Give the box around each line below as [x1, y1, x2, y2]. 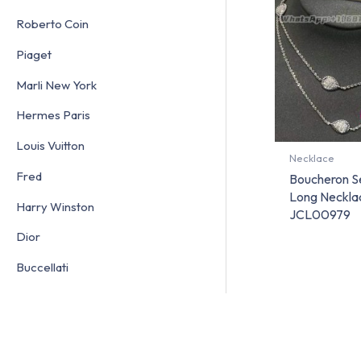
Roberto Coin [16, 16, 89, 32]
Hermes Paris [16, 107, 90, 123]
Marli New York [16, 77, 97, 93]
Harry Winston [16, 198, 94, 214]
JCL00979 [288, 205, 351, 222]
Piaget [16, 46, 52, 62]
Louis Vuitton [16, 138, 85, 154]
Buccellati [16, 259, 68, 276]
